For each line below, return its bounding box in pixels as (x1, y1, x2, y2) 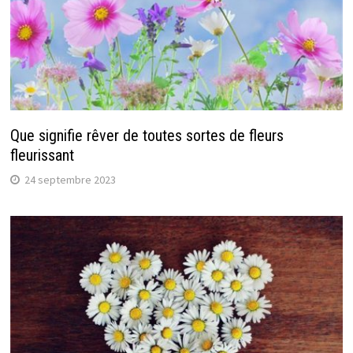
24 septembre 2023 (24, 173, 116, 188)
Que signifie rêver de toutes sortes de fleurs (9, 126, 284, 146)
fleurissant (9, 146, 74, 165)
